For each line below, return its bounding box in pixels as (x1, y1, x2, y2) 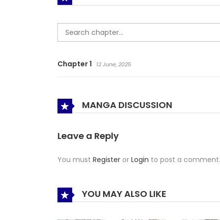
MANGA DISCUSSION (80, 99, 172, 111)
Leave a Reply (57, 130, 119, 142)
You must (57, 155, 93, 165)
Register (93, 155, 120, 165)
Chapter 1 (57, 59, 92, 69)
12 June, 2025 (96, 60, 131, 68)
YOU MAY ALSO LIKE (80, 188, 166, 200)
